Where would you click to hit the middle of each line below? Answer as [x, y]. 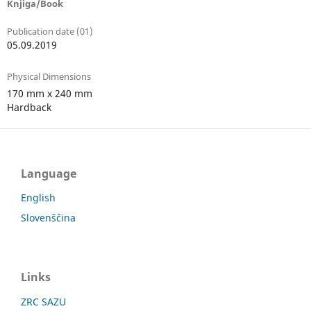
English [38, 197]
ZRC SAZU [43, 302]
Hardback [29, 108]
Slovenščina [48, 218]
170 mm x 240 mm [49, 94]
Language [49, 173]
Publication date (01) [50, 32]
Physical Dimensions [49, 77]
